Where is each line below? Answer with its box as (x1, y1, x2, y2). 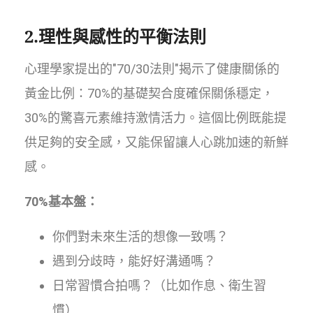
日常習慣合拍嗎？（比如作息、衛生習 (52, 278, 266, 293)
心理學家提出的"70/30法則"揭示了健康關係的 (24, 61, 279, 77)
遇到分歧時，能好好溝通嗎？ (52, 254, 216, 269)
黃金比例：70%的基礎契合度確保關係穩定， (24, 86, 274, 101)
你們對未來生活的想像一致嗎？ (52, 229, 228, 245)
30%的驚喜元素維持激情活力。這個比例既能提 (24, 110, 286, 126)
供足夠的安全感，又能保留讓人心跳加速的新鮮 (24, 135, 289, 150)
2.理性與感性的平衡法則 (24, 24, 206, 48)
